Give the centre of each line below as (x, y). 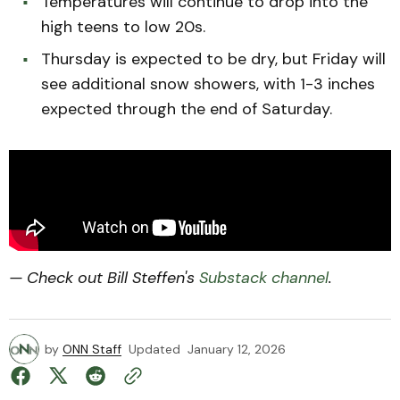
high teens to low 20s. (123, 27)
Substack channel (264, 278)
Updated (154, 349)
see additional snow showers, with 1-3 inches (208, 84)
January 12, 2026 (237, 349)
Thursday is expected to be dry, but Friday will (213, 59)
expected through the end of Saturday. (187, 109)
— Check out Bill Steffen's (104, 278)
